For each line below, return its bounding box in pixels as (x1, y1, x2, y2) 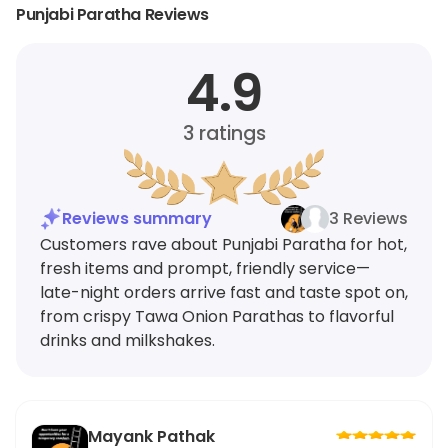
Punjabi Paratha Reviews (16, 3, 209, 26)
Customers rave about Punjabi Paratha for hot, (40, 233, 407, 256)
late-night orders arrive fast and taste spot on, (40, 281, 408, 304)
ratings (193, 120, 266, 147)
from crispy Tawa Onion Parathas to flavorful (40, 305, 394, 328)
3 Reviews (329, 207, 408, 230)
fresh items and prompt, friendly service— (40, 257, 370, 280)
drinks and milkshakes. (40, 329, 215, 352)
